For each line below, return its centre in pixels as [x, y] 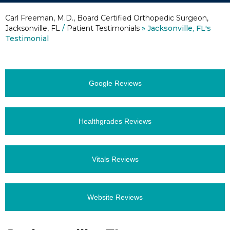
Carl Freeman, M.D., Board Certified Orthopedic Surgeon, [107, 18]
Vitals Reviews [115, 159]
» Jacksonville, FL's [175, 28]
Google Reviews [115, 83]
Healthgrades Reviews [115, 121]
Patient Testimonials [103, 28]
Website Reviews [115, 197]
